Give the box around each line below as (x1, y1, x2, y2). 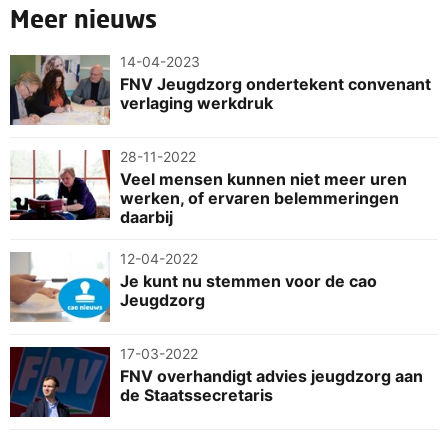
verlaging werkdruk (120, 92, 273, 113)
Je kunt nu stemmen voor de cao (120, 270, 377, 291)
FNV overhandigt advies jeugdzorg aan (120, 365, 423, 386)
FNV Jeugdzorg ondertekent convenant (120, 73, 431, 94)
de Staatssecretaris (120, 384, 273, 405)
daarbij (120, 206, 173, 227)
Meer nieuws (10, 3, 157, 33)
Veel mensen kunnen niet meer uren (120, 168, 407, 189)
